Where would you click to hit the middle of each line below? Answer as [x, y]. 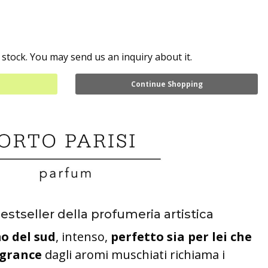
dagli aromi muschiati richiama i [133, 255]
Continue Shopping [167, 84]
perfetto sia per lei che [181, 237]
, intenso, [83, 237]
